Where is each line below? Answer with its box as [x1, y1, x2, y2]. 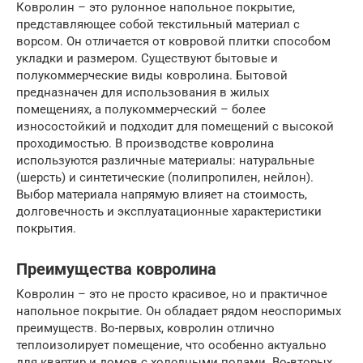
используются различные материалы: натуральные [16, 153, 314, 168]
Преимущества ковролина [16, 260, 216, 280]
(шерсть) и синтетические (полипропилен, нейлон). [16, 170, 314, 185]
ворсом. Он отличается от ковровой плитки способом [16, 34, 331, 49]
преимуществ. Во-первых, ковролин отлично [16, 321, 275, 335]
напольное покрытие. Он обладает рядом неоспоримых [16, 304, 341, 318]
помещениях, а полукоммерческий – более [16, 102, 266, 117]
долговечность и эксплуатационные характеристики [16, 204, 322, 219]
